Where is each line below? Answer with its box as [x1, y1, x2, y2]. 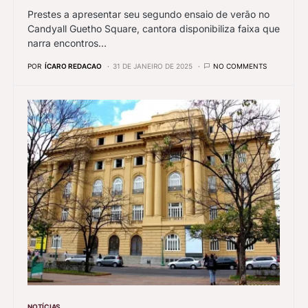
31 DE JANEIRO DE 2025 [113, 61, 192, 70]
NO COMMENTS [213, 61, 267, 70]
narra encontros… [27, 36, 107, 49]
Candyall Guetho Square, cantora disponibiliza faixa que [27, 22, 280, 34]
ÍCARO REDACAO [45, 61, 102, 70]
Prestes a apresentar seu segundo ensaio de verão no [27, 8, 269, 20]
